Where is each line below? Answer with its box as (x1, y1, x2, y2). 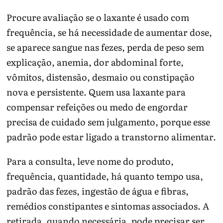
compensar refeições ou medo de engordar (6, 100, 188, 113)
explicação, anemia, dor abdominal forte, (6, 55, 184, 69)
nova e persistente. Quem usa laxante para (6, 85, 186, 99)
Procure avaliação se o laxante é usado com (6, 10, 190, 24)
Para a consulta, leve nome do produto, (6, 154, 174, 168)
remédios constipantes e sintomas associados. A (6, 199, 210, 213)
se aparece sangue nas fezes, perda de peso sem (6, 40, 205, 54)
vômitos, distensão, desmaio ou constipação (6, 70, 195, 84)
